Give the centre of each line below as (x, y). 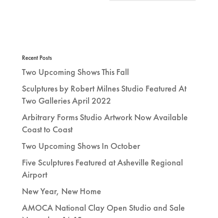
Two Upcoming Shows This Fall (75, 72)
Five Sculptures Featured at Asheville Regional (102, 162)
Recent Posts (37, 57)
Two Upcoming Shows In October (81, 145)
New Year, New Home (61, 191)
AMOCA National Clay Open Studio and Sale (103, 207)
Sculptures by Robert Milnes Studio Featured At (104, 88)
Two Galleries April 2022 (66, 100)
